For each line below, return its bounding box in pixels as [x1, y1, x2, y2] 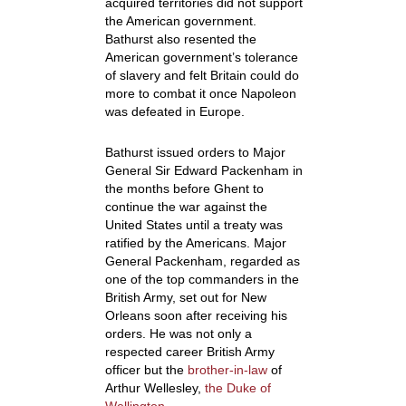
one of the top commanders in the [104, 272, 299, 287]
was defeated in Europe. [104, 104, 245, 120]
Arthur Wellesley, [104, 381, 205, 396]
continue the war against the [104, 199, 267, 215]
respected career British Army [104, 344, 275, 360]
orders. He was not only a [104, 326, 252, 342]
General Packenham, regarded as [104, 254, 300, 269]
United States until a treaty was [104, 217, 283, 233]
